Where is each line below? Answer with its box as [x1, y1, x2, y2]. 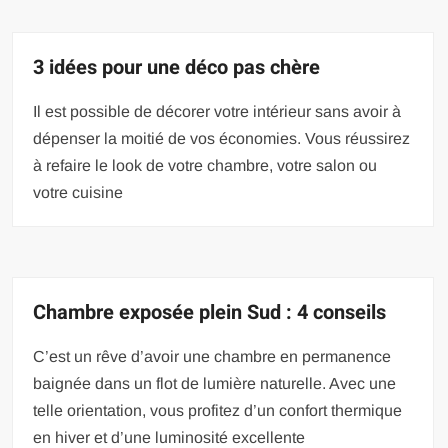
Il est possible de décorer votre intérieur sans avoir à [33, 103, 402, 121]
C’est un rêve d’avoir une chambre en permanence [33, 348, 392, 366]
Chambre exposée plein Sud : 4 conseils [33, 298, 387, 328]
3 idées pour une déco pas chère [33, 53, 321, 83]
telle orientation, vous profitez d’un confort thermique [33, 402, 403, 420]
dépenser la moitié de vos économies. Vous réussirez [33, 130, 411, 148]
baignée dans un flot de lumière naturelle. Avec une [33, 375, 397, 393]
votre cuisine [33, 184, 124, 202]
